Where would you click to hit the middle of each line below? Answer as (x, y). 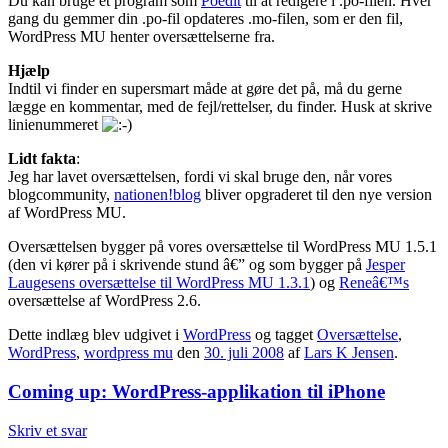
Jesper (385, 265)
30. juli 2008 (244, 353)
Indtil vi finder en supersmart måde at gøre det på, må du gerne (205, 89)
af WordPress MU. (67, 213)
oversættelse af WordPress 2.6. (104, 301)
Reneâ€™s (374, 283)
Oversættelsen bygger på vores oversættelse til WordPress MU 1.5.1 (222, 247)
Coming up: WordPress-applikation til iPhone (196, 392)
